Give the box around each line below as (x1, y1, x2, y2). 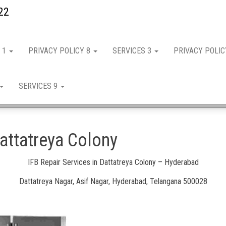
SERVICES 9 (19, 81, 60, 91)
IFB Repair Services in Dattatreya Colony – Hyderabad (27, 157, 199, 167)
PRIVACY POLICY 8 (28, 46, 92, 55)
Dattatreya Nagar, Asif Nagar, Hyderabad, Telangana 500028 (19, 177, 207, 186)
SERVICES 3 (112, 46, 153, 55)
